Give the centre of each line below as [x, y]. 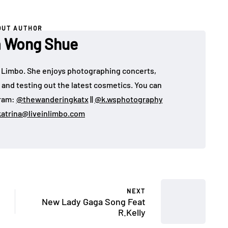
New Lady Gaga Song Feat [94, 201]
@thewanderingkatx [52, 99]
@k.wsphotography [129, 99]
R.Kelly [132, 212]
